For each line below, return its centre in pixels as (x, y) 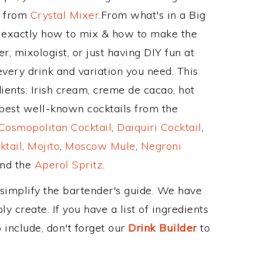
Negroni (161, 146)
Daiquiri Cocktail (159, 127)
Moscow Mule (100, 146)
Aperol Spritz (68, 165)
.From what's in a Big (152, 15)
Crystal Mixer (64, 15)
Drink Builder (163, 228)
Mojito (44, 146)
